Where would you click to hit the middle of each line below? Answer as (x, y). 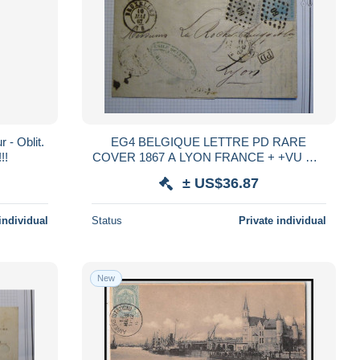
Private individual (282, 220)
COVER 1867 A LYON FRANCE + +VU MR (116, 157)
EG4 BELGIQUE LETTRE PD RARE (157, 141)
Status (106, 220)
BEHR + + (209, 172)
